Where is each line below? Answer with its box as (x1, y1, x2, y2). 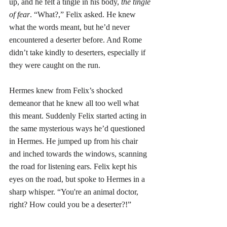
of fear (9, 10, 30, 19)
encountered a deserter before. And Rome (9, 35, 144, 44)
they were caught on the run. (9, 60, 102, 69)
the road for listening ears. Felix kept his (9, 162, 139, 171)
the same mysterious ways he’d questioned (9, 124, 147, 133)
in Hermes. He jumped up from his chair (9, 136, 140, 145)
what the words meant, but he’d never (9, 22, 132, 31)
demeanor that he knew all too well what (9, 98, 141, 107)
